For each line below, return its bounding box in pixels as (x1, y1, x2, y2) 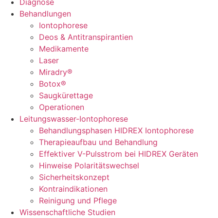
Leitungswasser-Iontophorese (19, 114, 128, 124)
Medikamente (39, 44, 89, 54)
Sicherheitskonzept (39, 172, 109, 182)
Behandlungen (19, 9, 71, 18)
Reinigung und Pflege (39, 196, 117, 205)
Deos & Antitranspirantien (39, 32, 133, 42)
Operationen (39, 102, 84, 112)
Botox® (39, 79, 66, 89)
